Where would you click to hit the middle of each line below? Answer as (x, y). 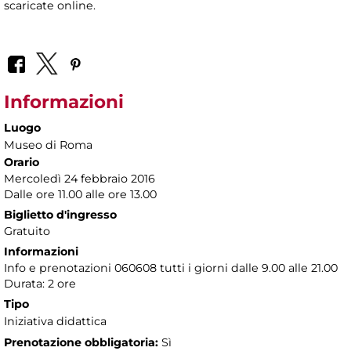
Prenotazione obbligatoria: (81, 342)
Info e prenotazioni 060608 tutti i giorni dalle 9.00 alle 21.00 (171, 268)
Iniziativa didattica (55, 321)
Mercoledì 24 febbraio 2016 (80, 178)
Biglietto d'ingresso (60, 214)
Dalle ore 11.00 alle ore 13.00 (80, 194)
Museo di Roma (48, 145)
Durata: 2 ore (40, 283)
